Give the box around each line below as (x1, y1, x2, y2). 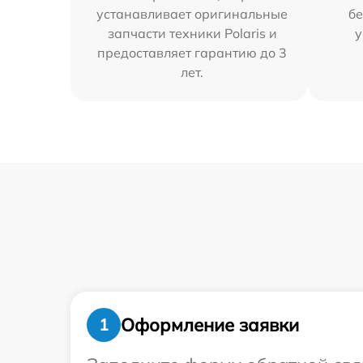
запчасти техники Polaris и (107, 25, 277, 41)
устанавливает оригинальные (96, 6, 288, 22)
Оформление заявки (121, 313, 299, 336)
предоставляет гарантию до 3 (97, 45, 288, 61)
